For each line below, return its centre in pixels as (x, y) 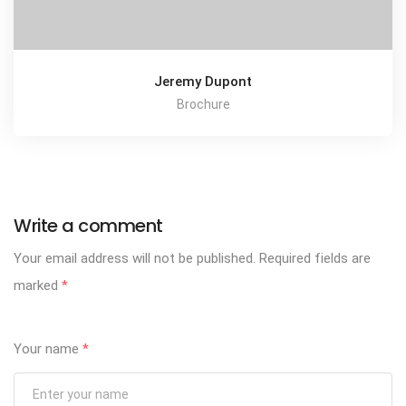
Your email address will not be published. (135, 259)
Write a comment (88, 226)
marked (38, 286)
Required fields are (313, 259)
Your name (48, 349)
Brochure (203, 105)
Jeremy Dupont (203, 82)
